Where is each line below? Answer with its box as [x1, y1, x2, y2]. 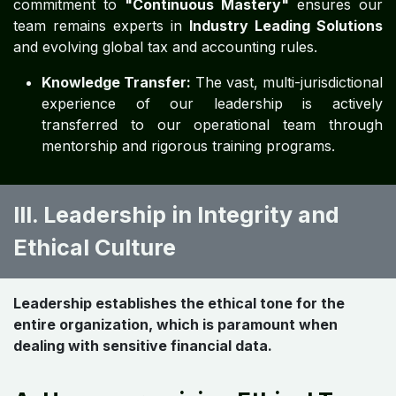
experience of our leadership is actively [42, 94, 383, 112]
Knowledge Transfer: [42, 72, 191, 91]
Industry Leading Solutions [189, 16, 383, 34]
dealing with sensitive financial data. [13, 336, 272, 354]
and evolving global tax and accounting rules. [13, 37, 317, 56]
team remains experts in [13, 16, 189, 34]
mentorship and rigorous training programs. [42, 136, 335, 155]
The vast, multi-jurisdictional [191, 72, 383, 91]
